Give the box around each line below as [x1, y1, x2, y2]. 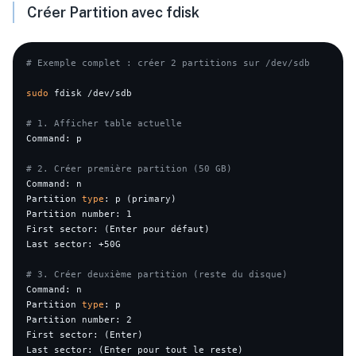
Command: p [26, 133, 83, 145]
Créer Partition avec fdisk [27, 4, 199, 21]
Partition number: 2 [26, 314, 133, 326]
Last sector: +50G [26, 238, 122, 250]
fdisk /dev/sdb [48, 87, 133, 99]
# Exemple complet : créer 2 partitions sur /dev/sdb [26, 57, 311, 69]
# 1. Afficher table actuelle [26, 118, 183, 130]
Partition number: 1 [26, 208, 133, 220]
